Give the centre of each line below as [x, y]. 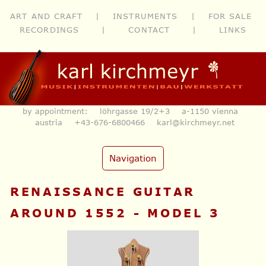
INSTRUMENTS [145, 15]
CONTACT [149, 29]
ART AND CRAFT [46, 15]
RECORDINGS [50, 29]
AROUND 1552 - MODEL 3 [115, 213]
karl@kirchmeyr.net [195, 122]
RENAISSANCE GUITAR [103, 192]
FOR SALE [230, 15]
